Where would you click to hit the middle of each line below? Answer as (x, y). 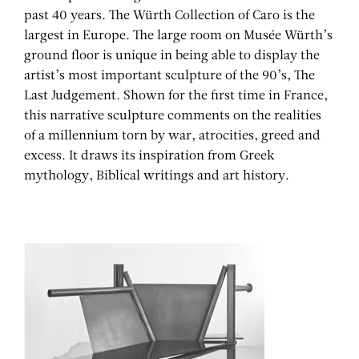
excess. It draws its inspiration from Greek (149, 156)
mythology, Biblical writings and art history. (157, 176)
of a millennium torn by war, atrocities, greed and (172, 136)
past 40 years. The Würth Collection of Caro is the (169, 16)
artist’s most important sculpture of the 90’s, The (169, 76)
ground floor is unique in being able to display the (172, 56)
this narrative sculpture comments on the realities (173, 116)
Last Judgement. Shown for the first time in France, (176, 96)
